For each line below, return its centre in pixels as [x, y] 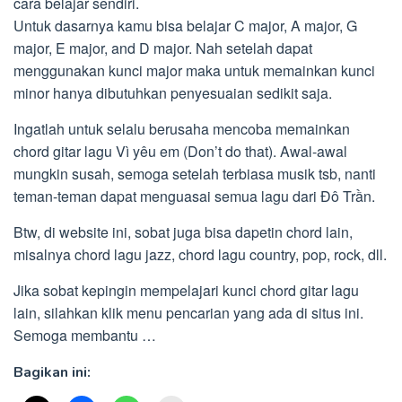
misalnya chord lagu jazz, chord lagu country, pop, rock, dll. [200, 254]
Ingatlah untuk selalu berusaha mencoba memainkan [182, 129]
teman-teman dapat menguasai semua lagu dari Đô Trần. [194, 196]
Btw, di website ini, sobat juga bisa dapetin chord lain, [183, 232]
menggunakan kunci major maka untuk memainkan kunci [194, 70]
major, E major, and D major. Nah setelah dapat [163, 48]
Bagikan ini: [52, 372]
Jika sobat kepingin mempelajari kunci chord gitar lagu [186, 290]
